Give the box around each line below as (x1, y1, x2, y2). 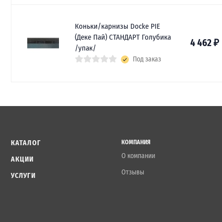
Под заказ (132, 55, 161, 64)
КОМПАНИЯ (121, 138, 151, 146)
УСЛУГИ (11, 171, 36, 180)
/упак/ (75, 43, 96, 53)
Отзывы (121, 167, 145, 176)
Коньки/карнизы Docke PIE (75, 21, 160, 31)
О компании (121, 151, 156, 160)
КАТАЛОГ (11, 138, 41, 147)
